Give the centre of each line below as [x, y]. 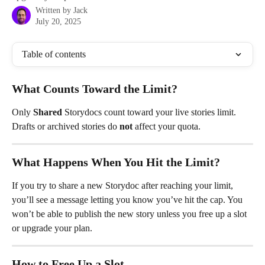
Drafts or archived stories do [66, 126]
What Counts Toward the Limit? [95, 89]
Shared [49, 112]
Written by [54, 10]
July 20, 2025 [58, 22]
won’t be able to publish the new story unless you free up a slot [130, 214]
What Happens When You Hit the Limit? [116, 162]
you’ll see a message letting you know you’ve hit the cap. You [128, 200]
